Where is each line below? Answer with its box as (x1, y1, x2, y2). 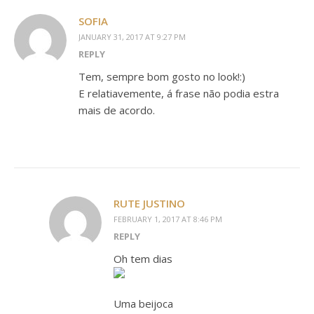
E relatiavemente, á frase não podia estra (78, 86, 279, 101)
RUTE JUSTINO (114, 196, 185, 211)
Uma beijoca (114, 296, 173, 311)
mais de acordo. (78, 103, 155, 118)
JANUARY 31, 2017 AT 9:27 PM (78, 32, 186, 43)
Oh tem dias (114, 252, 172, 266)
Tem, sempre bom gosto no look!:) (78, 69, 245, 84)
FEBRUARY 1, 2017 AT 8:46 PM (114, 214, 222, 225)
